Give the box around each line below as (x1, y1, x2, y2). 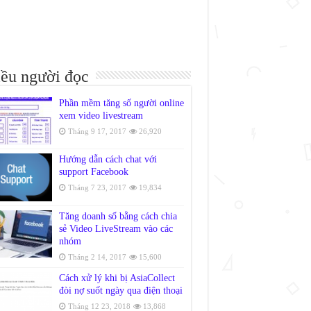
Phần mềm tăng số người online (58, 98, 184, 109)
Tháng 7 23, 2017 (67, 183, 126, 192)
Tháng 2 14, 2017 (67, 252, 126, 261)
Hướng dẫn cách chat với (58, 154, 157, 165)
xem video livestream (58, 110, 143, 121)
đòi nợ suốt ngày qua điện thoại (58, 285, 183, 296)
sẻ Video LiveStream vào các (58, 223, 173, 234)
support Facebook (58, 167, 128, 178)
